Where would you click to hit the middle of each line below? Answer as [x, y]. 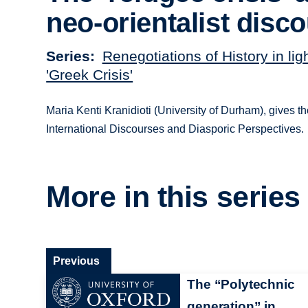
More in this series [174, 197]
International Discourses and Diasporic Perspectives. [175, 129]
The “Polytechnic [241, 284]
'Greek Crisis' [90, 74]
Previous [77, 261]
